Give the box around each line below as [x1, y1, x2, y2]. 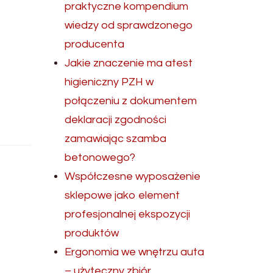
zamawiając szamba [65, 133, 167, 145]
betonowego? [65, 152, 136, 164]
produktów [65, 227, 119, 239]
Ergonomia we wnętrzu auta [65, 246, 205, 258]
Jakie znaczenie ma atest [65, 57, 193, 69]
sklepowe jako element [65, 190, 180, 202]
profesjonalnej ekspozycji [65, 208, 191, 221]
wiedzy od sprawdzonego [65, 19, 194, 32]
